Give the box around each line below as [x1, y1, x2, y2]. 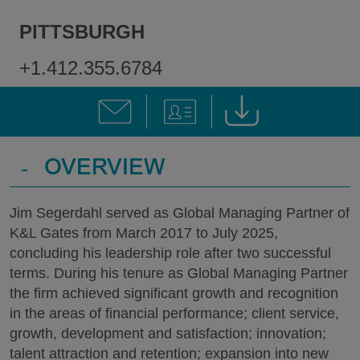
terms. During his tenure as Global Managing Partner [10, 265, 348, 281]
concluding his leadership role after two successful [10, 245, 331, 261]
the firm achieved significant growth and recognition [10, 285, 338, 301]
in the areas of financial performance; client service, [10, 305, 339, 321]
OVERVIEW [44, 158, 166, 181]
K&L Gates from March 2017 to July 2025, [10, 225, 278, 241]
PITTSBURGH [19, 21, 145, 43]
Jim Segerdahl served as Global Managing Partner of [10, 205, 350, 221]
